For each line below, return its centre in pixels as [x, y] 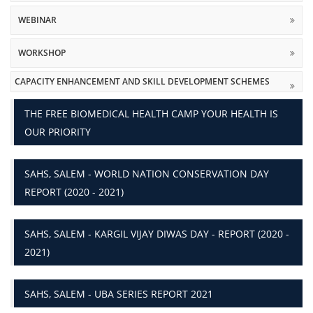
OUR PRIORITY [58, 132]
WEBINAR [37, 20]
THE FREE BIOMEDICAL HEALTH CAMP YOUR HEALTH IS [151, 114]
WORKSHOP [42, 53]
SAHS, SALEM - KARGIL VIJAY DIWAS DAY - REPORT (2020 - [157, 234]
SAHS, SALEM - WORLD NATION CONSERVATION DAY [147, 174]
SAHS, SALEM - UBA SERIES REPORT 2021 [119, 294]
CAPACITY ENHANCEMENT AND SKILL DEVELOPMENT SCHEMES [142, 81]
